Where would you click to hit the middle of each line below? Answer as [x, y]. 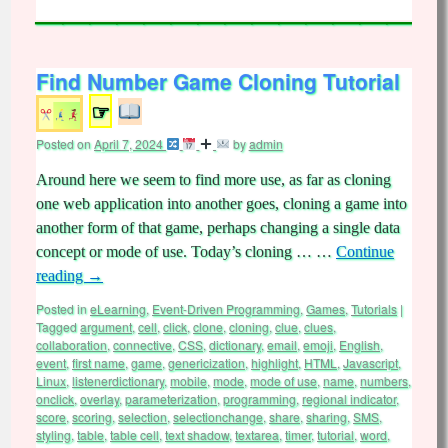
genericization [206, 362]
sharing [326, 416]
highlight [274, 362]
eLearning [118, 308]
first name [98, 362]
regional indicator [349, 398]
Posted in [61, 308]
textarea [257, 434]
